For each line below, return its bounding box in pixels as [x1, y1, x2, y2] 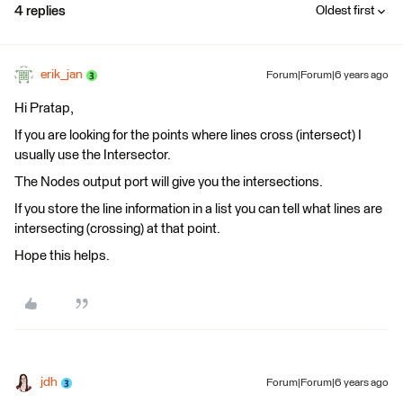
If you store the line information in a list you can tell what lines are [14, 202, 382, 216]
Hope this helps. [14, 249, 110, 263]
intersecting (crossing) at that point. [14, 222, 220, 236]
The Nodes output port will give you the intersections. [14, 175, 323, 189]
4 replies [14, 4, 66, 18]
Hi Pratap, [14, 102, 74, 115]
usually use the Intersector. [14, 148, 171, 162]
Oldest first [316, 4, 374, 17]
